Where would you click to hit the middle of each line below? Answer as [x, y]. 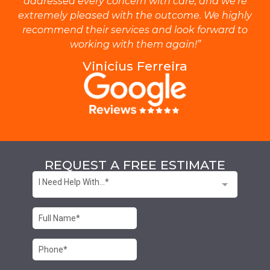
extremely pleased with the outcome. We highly [135, 15]
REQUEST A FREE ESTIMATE [135, 165]
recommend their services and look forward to [135, 30]
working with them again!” [135, 44]
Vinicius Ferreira [135, 66]
